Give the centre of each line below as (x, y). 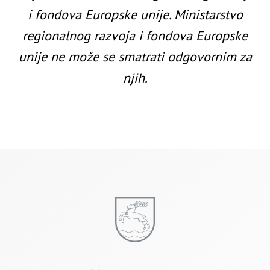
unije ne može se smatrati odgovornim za (135, 57)
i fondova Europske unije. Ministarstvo (135, 15)
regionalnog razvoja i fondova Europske (135, 36)
